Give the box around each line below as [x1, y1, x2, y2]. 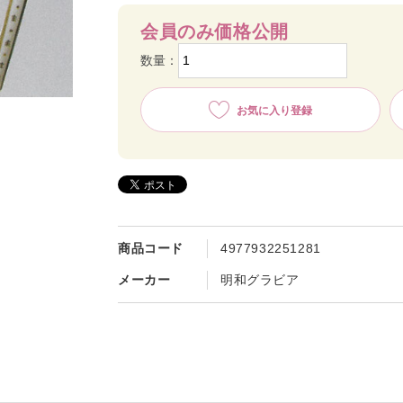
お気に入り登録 [236, 104, 312, 117]
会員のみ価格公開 [140, 22, 289, 41]
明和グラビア [220, 273, 300, 287]
